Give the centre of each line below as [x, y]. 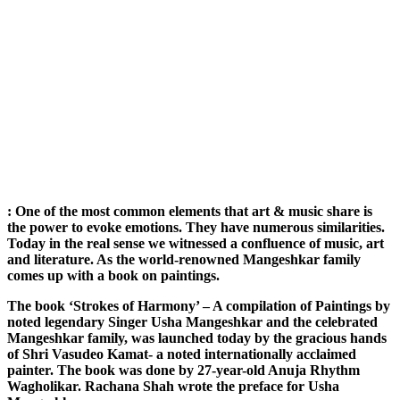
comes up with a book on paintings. [113, 276]
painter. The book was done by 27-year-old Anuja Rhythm [183, 371]
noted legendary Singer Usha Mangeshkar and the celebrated [192, 322]
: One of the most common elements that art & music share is [190, 212]
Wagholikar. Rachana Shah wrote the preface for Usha [173, 387]
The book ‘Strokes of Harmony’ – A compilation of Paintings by [199, 306]
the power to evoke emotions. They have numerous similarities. [196, 228]
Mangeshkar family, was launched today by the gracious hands [197, 338]
